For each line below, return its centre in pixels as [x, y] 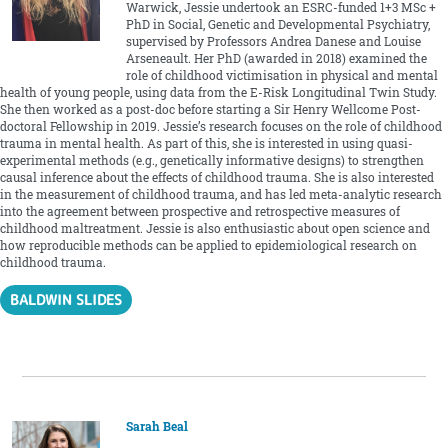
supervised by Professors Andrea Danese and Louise [273, 42]
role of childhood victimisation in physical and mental [281, 76]
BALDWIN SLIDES [66, 299]
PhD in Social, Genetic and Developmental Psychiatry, [277, 25]
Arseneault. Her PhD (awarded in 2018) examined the [276, 59]
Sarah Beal [156, 426]
